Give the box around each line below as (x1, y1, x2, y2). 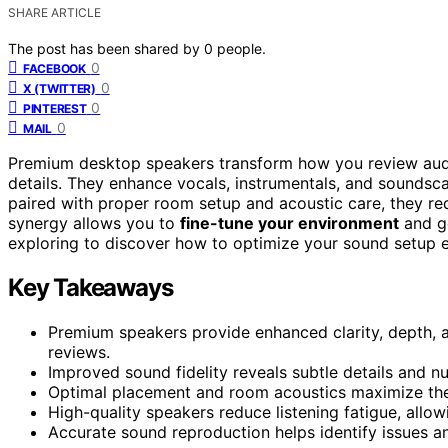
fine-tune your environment (180, 212, 399, 233)
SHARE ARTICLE (8, 4, 101, 20)
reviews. (48, 341, 110, 362)
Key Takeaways (8, 272, 173, 302)
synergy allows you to (8, 212, 180, 233)
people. (217, 39, 266, 57)
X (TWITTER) (23, 80, 96, 96)
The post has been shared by (8, 39, 204, 57)
